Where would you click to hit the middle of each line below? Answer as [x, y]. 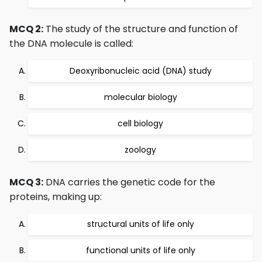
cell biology [140, 123]
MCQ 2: [26, 29]
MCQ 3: [26, 182]
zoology [140, 150]
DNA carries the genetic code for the [129, 182]
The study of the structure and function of [141, 29]
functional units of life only [140, 250]
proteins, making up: [56, 197]
